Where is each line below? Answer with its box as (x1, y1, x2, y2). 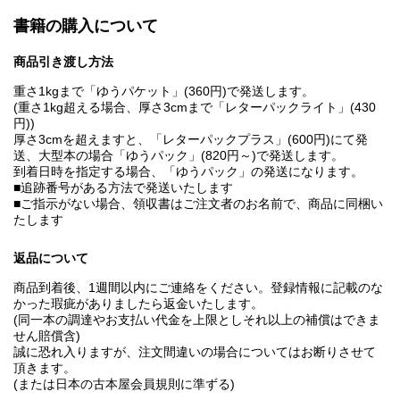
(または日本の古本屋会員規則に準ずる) (13, 376, 235, 391)
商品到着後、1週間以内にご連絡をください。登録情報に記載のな (13, 279, 383, 295)
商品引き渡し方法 (13, 54, 113, 69)
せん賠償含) (13, 328, 80, 343)
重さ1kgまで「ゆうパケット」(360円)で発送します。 (13, 83, 314, 98)
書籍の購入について (13, 16, 158, 35)
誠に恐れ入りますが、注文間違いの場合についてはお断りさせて (13, 344, 376, 359)
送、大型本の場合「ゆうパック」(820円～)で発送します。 (13, 147, 344, 162)
